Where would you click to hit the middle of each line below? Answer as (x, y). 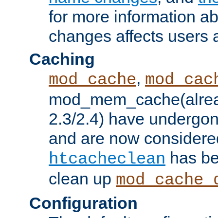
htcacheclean (107, 159)
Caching (62, 59)
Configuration (83, 203)
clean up (82, 178)
